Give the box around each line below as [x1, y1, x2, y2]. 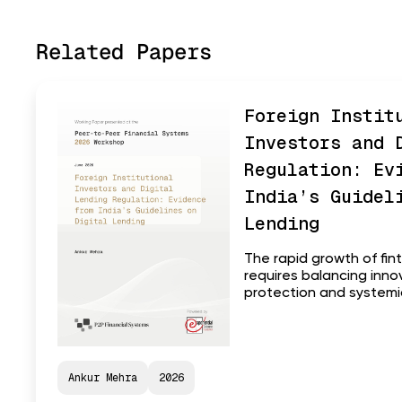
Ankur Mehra [68, 370, 137, 385]
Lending [244, 212, 319, 236]
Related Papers [36, 38, 212, 66]
